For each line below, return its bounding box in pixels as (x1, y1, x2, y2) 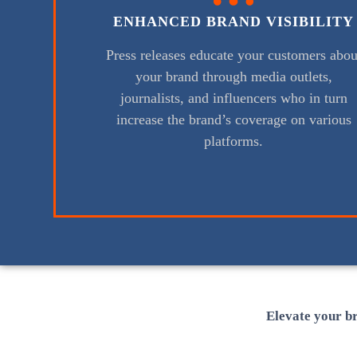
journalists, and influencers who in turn (120, 90, 347, 107)
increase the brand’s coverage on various (116, 112, 351, 128)
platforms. (204, 133, 264, 150)
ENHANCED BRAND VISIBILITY (113, 14, 355, 30)
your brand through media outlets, (135, 69, 332, 85)
